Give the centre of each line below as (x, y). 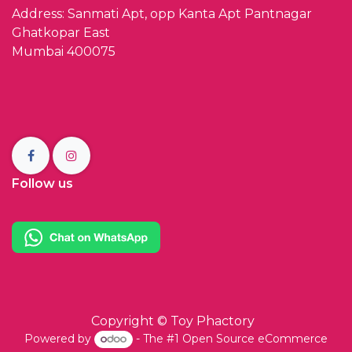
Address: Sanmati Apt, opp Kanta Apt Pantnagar (163, 14)
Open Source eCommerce (255, 339)
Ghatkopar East (61, 33)
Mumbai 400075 (64, 52)
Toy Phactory (213, 321)
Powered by (60, 339)
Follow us (42, 184)
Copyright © (131, 321)
